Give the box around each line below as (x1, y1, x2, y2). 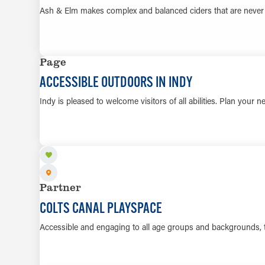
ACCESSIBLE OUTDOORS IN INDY (40, 73, 193, 91)
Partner (40, 180, 82, 195)
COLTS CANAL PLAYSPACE (40, 198, 163, 216)
